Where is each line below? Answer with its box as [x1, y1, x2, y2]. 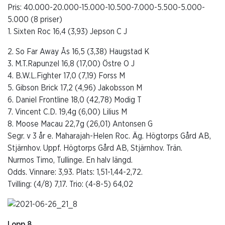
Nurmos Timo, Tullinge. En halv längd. [8, 156, 133, 164]
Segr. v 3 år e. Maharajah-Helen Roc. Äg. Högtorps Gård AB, [8, 132, 211, 140]
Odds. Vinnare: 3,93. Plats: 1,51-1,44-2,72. [8, 168, 145, 176]
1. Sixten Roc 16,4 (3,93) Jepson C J [8, 27, 127, 36]
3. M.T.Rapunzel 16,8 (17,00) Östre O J [8, 59, 135, 68]
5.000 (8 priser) [8, 15, 62, 24]
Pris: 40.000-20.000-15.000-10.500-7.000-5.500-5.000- [8, 3, 205, 12]
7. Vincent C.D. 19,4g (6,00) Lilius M [8, 107, 127, 116]
